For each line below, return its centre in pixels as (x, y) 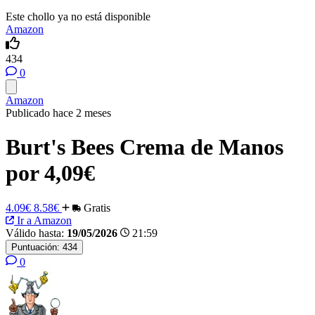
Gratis (96, 207)
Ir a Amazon (43, 220)
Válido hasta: (35, 233)
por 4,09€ (50, 173)
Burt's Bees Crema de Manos (144, 147)
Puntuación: (36, 247)
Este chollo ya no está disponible (78, 17)
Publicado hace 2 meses (58, 113)
